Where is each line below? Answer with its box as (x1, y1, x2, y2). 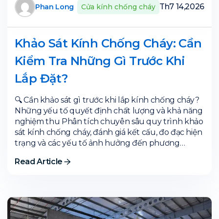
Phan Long (35, 2, 74, 11)
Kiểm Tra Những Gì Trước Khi (15, 54, 185, 68)
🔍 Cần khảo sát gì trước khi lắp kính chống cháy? (15, 95, 199, 105)
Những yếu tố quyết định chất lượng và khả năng (15, 106, 203, 116)
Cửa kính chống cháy (81, 2, 155, 11)
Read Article (15, 157, 63, 167)
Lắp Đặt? (15, 71, 68, 86)
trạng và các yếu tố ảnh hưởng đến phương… (15, 138, 185, 148)
